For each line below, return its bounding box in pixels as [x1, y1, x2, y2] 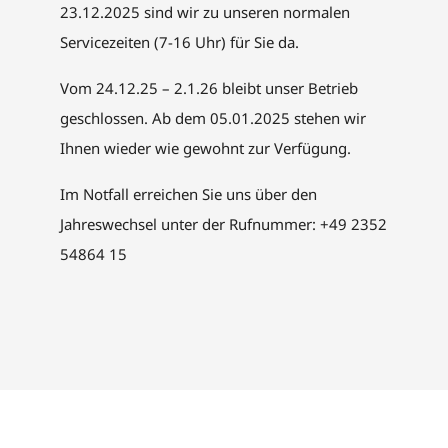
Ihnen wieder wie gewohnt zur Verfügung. [60, 137, 355, 158]
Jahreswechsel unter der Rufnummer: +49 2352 [60, 213, 387, 234]
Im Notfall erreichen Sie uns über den [60, 183, 317, 204]
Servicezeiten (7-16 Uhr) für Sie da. [60, 31, 303, 52]
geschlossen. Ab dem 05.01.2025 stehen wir [60, 107, 366, 128]
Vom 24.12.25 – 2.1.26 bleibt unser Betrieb [60, 77, 358, 98]
